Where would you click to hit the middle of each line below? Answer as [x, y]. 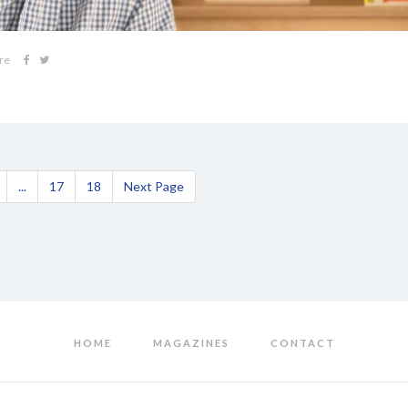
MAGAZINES [191, 343]
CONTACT [302, 343]
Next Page [153, 187]
